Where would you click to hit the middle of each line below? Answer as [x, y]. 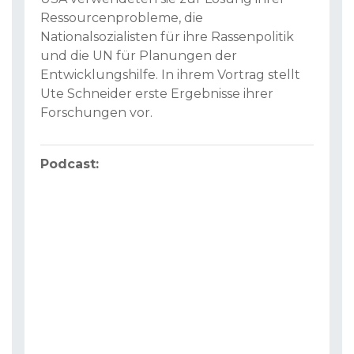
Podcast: [70, 164]
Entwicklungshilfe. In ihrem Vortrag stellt [170, 75]
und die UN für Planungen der [139, 56]
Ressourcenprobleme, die [122, 18]
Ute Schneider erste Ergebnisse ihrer [157, 94]
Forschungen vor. [96, 113]
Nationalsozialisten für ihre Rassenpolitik [167, 37]
